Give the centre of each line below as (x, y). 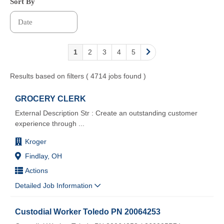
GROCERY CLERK (50, 98)
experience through (46, 123)
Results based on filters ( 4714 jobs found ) (78, 76)
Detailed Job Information (55, 185)
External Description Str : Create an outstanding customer (106, 113)
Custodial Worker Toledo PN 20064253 (88, 211)
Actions (36, 170)
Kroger (36, 141)
